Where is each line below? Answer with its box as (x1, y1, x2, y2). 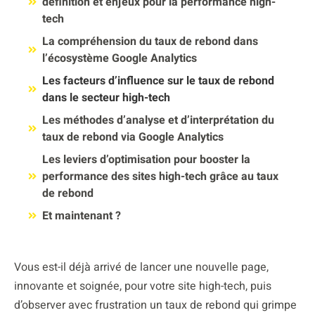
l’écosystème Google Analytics (42, 49, 197, 67)
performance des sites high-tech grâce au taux (42, 167, 278, 185)
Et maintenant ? (42, 207, 121, 224)
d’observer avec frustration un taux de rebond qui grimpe (14, 296, 297, 314)
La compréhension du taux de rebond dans (42, 32, 258, 50)
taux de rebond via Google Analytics (42, 128, 224, 146)
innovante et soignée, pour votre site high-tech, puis (14, 277, 271, 295)
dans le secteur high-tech (42, 89, 170, 106)
